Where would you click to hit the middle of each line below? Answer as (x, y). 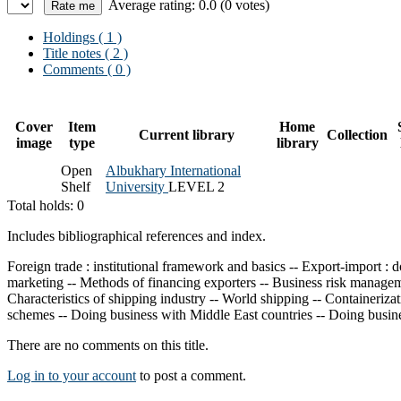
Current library (187, 134)
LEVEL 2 (196, 186)
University (137, 186)
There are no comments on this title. (108, 345)
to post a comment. (191, 375)
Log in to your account (72, 375)
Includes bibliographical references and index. (137, 235)
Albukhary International (173, 170)
